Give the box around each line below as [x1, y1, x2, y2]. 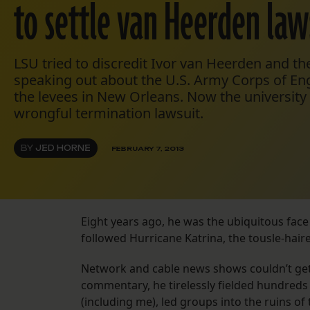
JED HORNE [35, 143, 91, 154]
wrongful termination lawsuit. [14, 104, 203, 123]
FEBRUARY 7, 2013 [111, 144, 184, 152]
